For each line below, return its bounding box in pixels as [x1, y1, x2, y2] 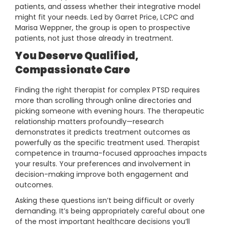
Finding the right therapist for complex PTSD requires [15, 85, 200, 95]
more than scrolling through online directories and [15, 95, 191, 106]
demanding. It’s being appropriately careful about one [15, 206, 205, 216]
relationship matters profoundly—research [15, 117, 164, 127]
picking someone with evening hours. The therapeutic [15, 106, 204, 117]
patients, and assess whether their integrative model [15, 2, 200, 12]
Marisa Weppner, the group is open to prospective [15, 23, 190, 33]
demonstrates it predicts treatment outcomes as [15, 127, 190, 138]
